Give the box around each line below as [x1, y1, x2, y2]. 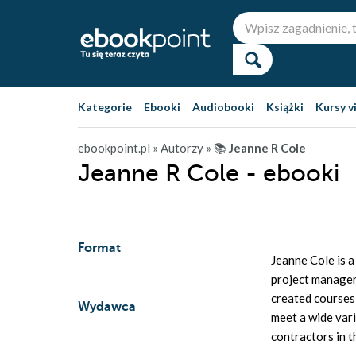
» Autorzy [153, 141, 203, 155]
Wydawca [78, 300, 136, 314]
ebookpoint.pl [78, 141, 150, 155]
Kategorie [78, 100, 132, 114]
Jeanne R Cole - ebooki [78, 160, 339, 187]
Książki [266, 100, 304, 114]
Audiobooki [192, 100, 254, 114]
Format [78, 241, 121, 255]
